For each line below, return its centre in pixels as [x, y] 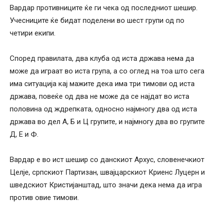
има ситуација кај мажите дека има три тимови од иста [102, 83]
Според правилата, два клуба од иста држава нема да [102, 58]
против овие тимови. [44, 197]
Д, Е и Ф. [24, 134]
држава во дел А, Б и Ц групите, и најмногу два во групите [107, 121]
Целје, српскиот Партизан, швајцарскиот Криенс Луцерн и [107, 172]
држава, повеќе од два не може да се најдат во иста [100, 96]
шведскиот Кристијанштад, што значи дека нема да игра [106, 185]
